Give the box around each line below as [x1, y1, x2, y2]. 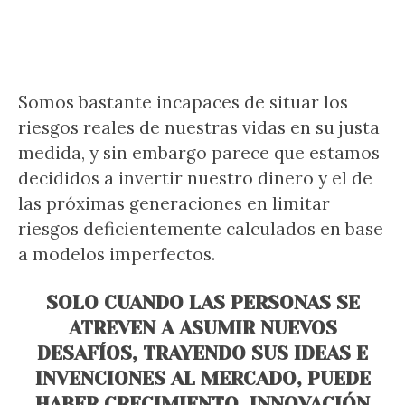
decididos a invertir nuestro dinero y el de [18, 167, 372, 189]
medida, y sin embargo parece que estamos [18, 142, 380, 164]
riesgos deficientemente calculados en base [18, 218, 383, 240]
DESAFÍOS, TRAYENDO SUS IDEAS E [37, 343, 368, 364]
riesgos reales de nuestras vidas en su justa [18, 117, 380, 138]
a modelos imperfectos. [18, 243, 215, 265]
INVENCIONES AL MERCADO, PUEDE [34, 368, 371, 390]
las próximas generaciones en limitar [18, 193, 330, 214]
